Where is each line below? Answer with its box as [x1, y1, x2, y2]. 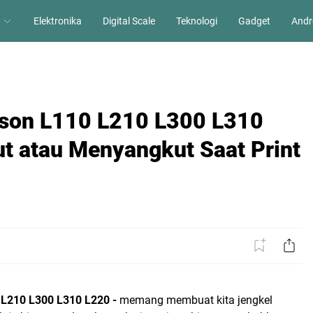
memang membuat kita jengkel [119, 293, 272, 307]
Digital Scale [102, 15, 155, 27]
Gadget [238, 15, 270, 27]
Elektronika [33, 15, 82, 27]
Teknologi [175, 15, 217, 27]
